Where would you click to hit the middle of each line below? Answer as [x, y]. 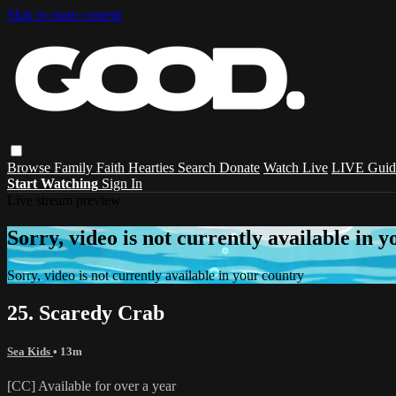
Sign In [122, 183]
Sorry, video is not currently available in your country [156, 275]
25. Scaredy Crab [86, 312]
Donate [240, 167]
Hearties [153, 167]
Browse [30, 167]
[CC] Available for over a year [91, 385]
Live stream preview [64, 200]
